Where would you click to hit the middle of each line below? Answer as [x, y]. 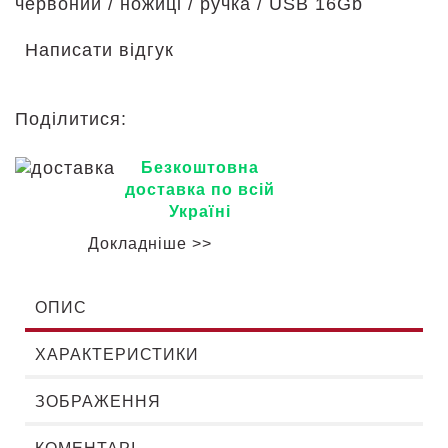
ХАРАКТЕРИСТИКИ [117, 354]
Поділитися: [74, 119]
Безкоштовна [200, 167]
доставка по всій [200, 189]
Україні [200, 211]
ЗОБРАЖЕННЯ [98, 401]
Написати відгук [99, 50]
